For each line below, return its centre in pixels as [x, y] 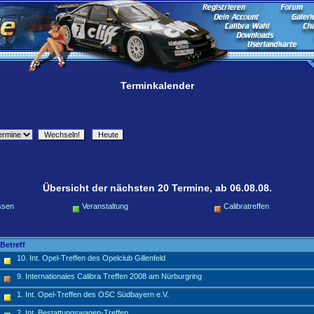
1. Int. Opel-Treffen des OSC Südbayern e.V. [93, 294]
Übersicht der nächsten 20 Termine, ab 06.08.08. [157, 188]
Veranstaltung [105, 206]
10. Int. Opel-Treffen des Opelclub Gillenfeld [91, 258]
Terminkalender [157, 86]
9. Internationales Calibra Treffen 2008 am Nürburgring [109, 276]
